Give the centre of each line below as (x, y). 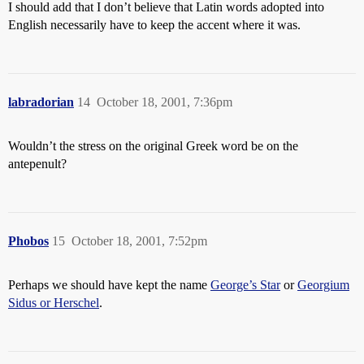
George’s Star (245, 285)
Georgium (323, 285)
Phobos (28, 241)
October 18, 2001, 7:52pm (139, 241)
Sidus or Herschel (54, 303)
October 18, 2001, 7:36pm (165, 102)
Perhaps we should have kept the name (109, 285)
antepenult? (37, 164)
